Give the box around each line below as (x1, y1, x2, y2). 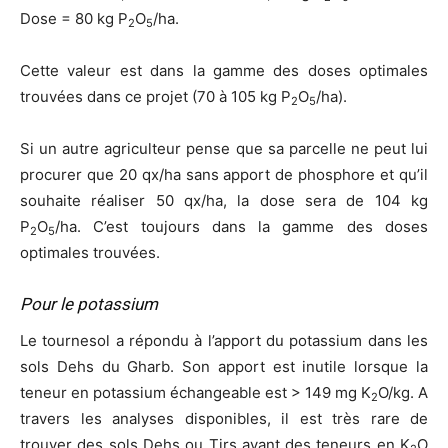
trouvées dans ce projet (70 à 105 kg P (20, 87, 291, 107)
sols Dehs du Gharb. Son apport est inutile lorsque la (20, 357, 428, 377)
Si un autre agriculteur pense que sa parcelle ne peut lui (20, 139, 428, 159)
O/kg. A (378, 383, 428, 403)
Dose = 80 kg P (20, 9, 128, 29)
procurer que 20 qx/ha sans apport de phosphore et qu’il (20, 165, 428, 185)
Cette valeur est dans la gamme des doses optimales (20, 61, 428, 81)
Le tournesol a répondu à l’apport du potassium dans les (20, 331, 428, 351)
